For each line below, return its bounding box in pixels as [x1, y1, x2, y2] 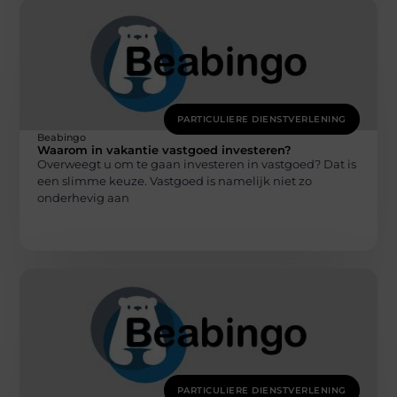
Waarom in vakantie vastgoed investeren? [37, 142, 292, 157]
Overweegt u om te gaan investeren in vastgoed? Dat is [37, 156, 357, 171]
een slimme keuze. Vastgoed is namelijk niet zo [37, 173, 313, 188]
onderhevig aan [37, 190, 130, 205]
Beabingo [37, 130, 87, 144]
